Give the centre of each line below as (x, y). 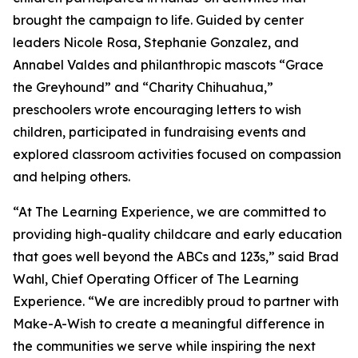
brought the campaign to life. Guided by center (158, 20)
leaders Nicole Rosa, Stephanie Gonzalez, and (156, 43)
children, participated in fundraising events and (159, 132)
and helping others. (72, 177)
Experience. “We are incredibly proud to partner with (176, 302)
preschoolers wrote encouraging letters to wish (157, 110)
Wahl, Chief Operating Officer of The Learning (156, 279)
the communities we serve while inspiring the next (164, 346)
